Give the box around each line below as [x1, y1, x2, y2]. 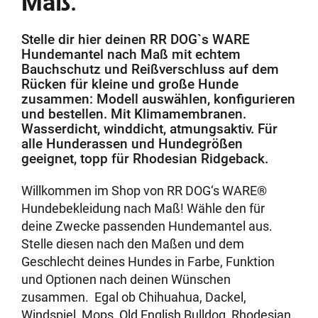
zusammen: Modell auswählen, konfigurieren [21, 90, 296, 107]
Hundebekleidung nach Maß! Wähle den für [21, 200, 265, 216]
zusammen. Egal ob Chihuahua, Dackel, [21, 289, 247, 305]
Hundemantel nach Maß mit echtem [21, 45, 241, 62]
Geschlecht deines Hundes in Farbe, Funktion [21, 253, 275, 269]
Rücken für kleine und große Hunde [21, 75, 239, 92]
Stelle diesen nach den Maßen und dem [21, 236, 245, 251]
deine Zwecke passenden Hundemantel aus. [21, 218, 273, 234]
